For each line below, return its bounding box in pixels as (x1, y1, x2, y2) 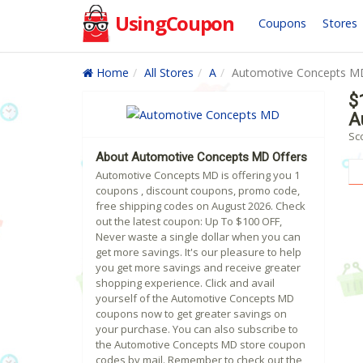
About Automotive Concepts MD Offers (96, 150, 307, 165)
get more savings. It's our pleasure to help (96, 245, 301, 260)
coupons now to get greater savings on (96, 306, 287, 322)
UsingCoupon (115, 10, 234, 36)
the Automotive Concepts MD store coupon (96, 337, 305, 352)
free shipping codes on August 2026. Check (96, 199, 305, 214)
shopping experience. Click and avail (96, 275, 275, 291)
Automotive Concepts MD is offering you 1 (96, 168, 300, 183)
